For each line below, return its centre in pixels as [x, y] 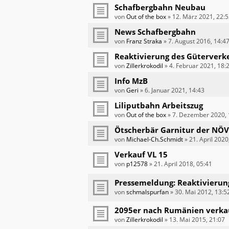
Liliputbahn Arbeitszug [159, 106]
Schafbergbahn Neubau [160, 7]
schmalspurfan [147, 192]
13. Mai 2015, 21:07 [197, 219]
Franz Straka [144, 41]
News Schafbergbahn [155, 32]
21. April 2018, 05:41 [183, 164]
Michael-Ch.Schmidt [155, 140]
